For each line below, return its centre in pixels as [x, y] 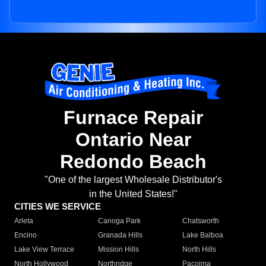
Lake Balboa [202, 235]
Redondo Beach [133, 162]
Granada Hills [121, 235]
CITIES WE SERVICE [58, 207]
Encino [26, 235]
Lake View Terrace [44, 250]
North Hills [199, 250]
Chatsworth [200, 221]
